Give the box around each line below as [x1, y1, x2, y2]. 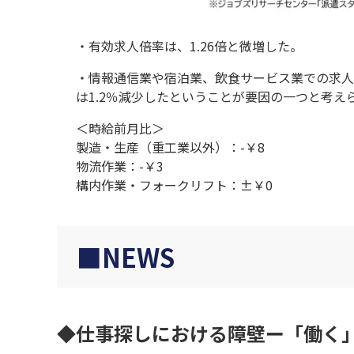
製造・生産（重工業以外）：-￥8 [76, 137, 265, 157]
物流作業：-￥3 [76, 156, 164, 176]
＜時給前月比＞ [76, 119, 164, 138]
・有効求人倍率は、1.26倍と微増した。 [76, 36, 303, 56]
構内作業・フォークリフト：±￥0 [76, 175, 273, 195]
